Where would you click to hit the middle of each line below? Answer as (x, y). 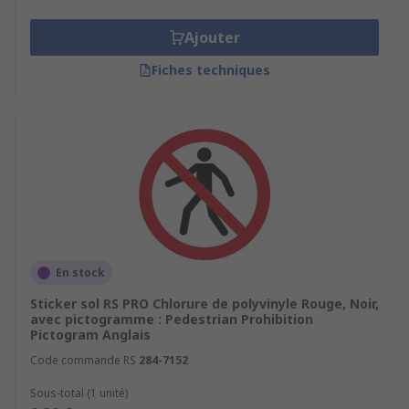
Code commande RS (83, 360)
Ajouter (212, 37)
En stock (80, 273)
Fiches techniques (211, 70)
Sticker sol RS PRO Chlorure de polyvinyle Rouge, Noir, (204, 304)
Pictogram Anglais (90, 335)
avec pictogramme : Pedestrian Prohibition (172, 319)
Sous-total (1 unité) (79, 393)
